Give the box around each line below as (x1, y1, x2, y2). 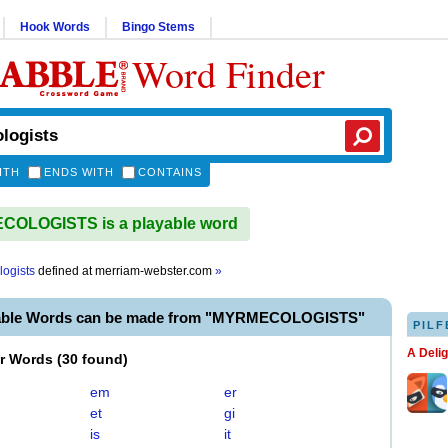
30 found (62, 351, 123, 367)
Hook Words (20, 20, 90, 34)
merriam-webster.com (95, 264, 215, 278)
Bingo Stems (122, 20, 195, 34)
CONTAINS (138, 166, 202, 178)
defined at (35, 264, 95, 278)
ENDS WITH (44, 166, 114, 178)
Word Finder (132, 48, 325, 99)
